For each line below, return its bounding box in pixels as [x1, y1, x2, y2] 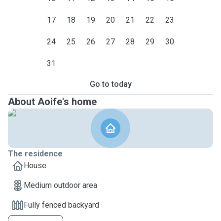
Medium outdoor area [24, 181, 97, 190]
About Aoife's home [8, 96, 97, 108]
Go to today [89, 79, 132, 89]
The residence [8, 149, 63, 158]
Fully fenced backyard [24, 200, 99, 210]
